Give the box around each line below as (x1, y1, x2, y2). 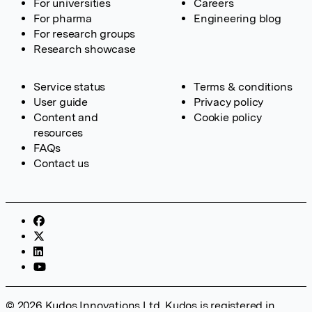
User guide (33, 95, 88, 109)
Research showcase (33, 42, 136, 56)
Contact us (33, 157, 89, 170)
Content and (33, 111, 98, 124)
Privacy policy (194, 95, 264, 109)
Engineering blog (194, 12, 281, 25)
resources (33, 126, 84, 139)
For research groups (33, 27, 136, 40)
